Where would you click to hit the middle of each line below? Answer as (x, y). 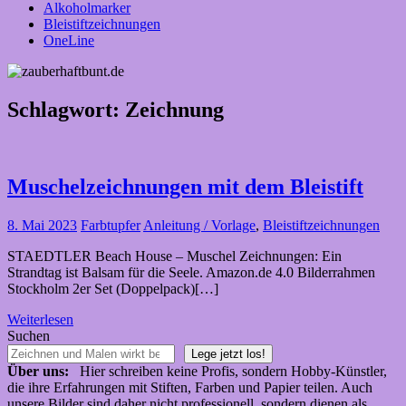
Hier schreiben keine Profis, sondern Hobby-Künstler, (228, 371)
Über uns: (38, 371)
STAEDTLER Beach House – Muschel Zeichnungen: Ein (174, 256)
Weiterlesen (40, 319)
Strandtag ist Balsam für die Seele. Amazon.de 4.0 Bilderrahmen (191, 272)
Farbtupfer (111, 225)
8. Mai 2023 (42, 225)
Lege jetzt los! (228, 353)
